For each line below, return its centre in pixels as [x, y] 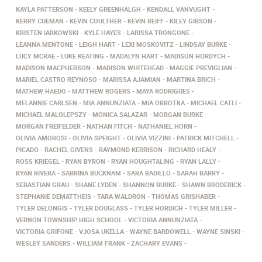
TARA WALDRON [121, 196]
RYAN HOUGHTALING [143, 161]
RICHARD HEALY [192, 149]
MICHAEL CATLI [214, 103]
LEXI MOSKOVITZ [148, 44]
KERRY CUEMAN [40, 21]
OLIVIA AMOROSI [41, 138]
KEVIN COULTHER [96, 21]
